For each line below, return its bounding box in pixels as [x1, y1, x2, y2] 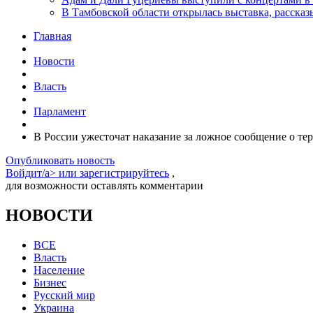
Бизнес [34, 276, 66, 289]
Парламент [34, 105, 86, 117]
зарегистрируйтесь [80, 167, 169, 179]
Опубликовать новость [6, 154, 115, 166]
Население [34, 263, 85, 276]
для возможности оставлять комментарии [6, 180, 203, 191]
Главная [34, 30, 71, 42]
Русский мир [34, 289, 95, 301]
